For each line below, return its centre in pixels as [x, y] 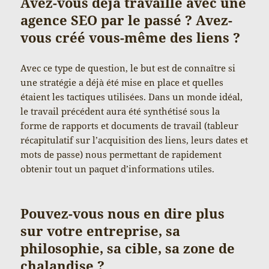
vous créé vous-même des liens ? [131, 37]
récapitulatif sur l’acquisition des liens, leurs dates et [134, 140]
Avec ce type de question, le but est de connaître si [128, 68]
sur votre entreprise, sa [101, 230]
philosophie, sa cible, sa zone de [128, 248]
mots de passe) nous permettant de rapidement [121, 154]
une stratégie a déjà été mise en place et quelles [122, 82]
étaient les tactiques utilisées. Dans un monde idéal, [132, 96]
